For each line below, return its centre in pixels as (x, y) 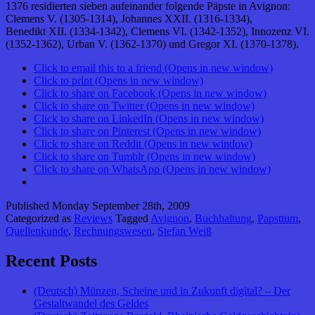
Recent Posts (51, 261)
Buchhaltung (223, 218)
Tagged (133, 218)
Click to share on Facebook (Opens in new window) (150, 93)
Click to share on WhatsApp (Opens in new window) (152, 169)
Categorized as (40, 218)
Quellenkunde (37, 231)
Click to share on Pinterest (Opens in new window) (147, 131)
